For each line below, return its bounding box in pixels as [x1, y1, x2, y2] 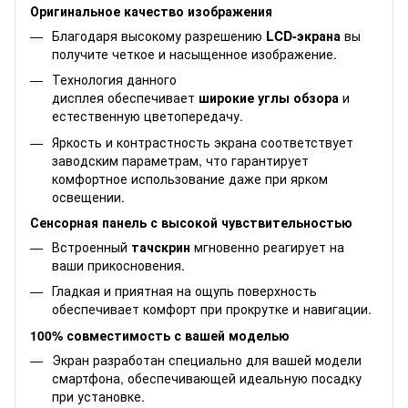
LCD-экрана [266, 25, 341, 45]
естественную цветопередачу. [52, 107, 243, 126]
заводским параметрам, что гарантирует [52, 150, 309, 169]
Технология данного [52, 70, 177, 89]
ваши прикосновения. [52, 255, 185, 274]
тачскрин [131, 237, 190, 256]
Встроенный [52, 237, 131, 256]
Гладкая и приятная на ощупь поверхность [52, 281, 317, 301]
